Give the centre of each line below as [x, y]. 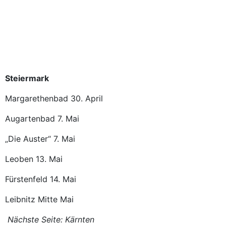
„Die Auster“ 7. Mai [43, 139]
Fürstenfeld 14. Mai [41, 179]
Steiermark [30, 78]
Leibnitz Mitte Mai [39, 199]
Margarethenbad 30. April [56, 98]
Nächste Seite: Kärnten [50, 219]
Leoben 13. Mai [36, 159]
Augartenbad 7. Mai [42, 119]
